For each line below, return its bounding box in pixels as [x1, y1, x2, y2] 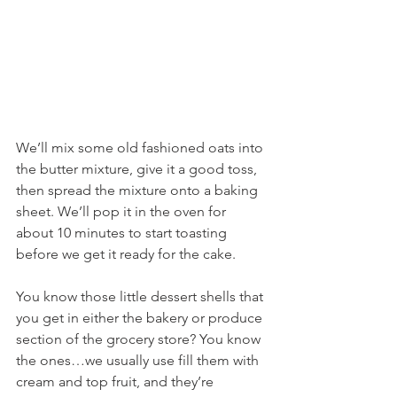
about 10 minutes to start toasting [16, 223, 230, 241]
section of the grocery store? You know [16, 330, 264, 347]
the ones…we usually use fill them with [16, 351, 262, 369]
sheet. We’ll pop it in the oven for [16, 202, 230, 220]
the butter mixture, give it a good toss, [16, 160, 261, 177]
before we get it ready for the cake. [16, 245, 236, 262]
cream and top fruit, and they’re [16, 372, 217, 390]
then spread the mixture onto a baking [16, 181, 261, 198]
